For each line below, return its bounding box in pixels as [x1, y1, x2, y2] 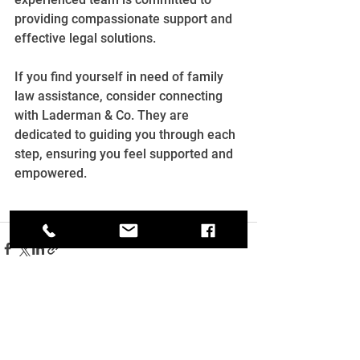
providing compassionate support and [14, 10, 235, 27]
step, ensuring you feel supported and [14, 145, 236, 162]
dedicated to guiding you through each [14, 126, 239, 142]
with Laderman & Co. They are [14, 107, 192, 123]
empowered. [14, 165, 87, 181]
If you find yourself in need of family [14, 68, 227, 84]
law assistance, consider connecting [14, 88, 226, 104]
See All [222, 333, 257, 346]
